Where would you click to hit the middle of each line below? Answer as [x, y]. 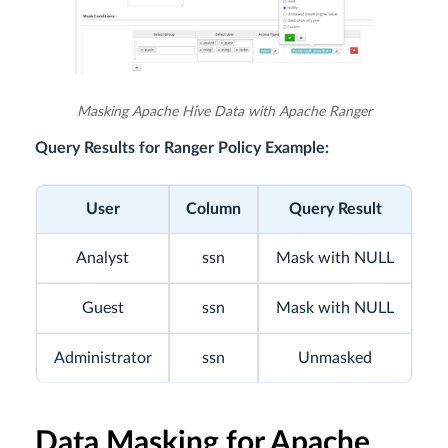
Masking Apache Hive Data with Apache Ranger [224, 111]
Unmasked [335, 357]
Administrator [102, 357]
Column [213, 208]
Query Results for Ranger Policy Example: [182, 147]
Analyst [102, 257]
